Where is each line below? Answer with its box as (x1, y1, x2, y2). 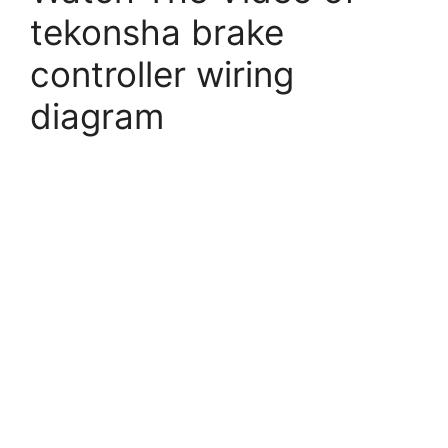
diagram (30, 95, 164, 138)
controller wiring (30, 53, 294, 96)
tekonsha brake (30, 11, 284, 54)
